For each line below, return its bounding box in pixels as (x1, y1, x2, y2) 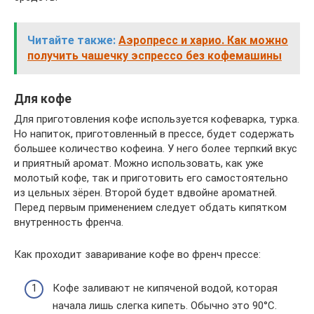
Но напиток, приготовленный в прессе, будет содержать (14, 127, 294, 140)
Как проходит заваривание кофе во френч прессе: (14, 247, 261, 261)
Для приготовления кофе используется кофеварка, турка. (14, 112, 299, 125)
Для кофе (14, 92, 71, 107)
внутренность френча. (14, 215, 123, 228)
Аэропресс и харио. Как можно (118, 33, 288, 47)
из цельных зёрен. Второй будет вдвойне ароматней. (14, 186, 277, 199)
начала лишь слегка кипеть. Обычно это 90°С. (53, 299, 277, 313)
